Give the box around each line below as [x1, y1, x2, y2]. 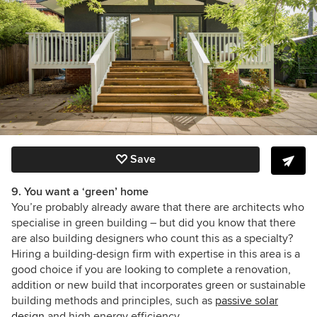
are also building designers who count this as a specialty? [11, 231, 293, 246]
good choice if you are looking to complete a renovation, [11, 263, 291, 277]
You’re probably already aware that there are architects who [11, 200, 304, 215]
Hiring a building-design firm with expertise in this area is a [11, 247, 300, 262]
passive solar [215, 294, 278, 309]
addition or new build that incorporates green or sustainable [11, 278, 306, 293]
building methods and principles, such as [11, 294, 215, 309]
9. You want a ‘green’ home [11, 185, 149, 200]
